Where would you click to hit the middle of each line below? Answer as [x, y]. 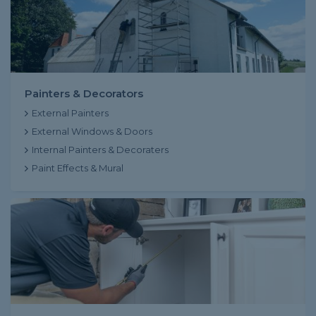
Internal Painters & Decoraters [100, 150]
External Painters [70, 113]
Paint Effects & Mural [78, 168]
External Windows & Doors [92, 131]
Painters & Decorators [84, 93]
